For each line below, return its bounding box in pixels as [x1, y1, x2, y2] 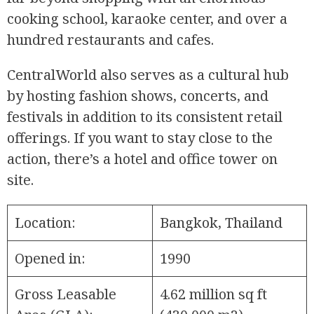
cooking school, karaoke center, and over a [7, 8, 287, 28]
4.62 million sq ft [160, 284, 267, 303]
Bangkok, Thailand [160, 212, 282, 232]
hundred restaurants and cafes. [7, 29, 214, 49]
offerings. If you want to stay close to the [7, 128, 273, 147]
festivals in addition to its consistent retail [7, 107, 282, 126]
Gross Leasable [15, 284, 116, 303]
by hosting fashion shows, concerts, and [7, 86, 268, 105]
